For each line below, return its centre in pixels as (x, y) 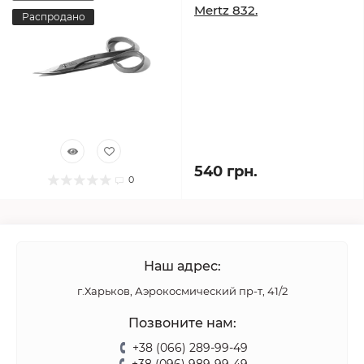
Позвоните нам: (182, 323)
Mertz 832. (226, 10)
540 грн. (226, 171)
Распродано (53, 17)
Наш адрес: (182, 266)
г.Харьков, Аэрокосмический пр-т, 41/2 (182, 291)
